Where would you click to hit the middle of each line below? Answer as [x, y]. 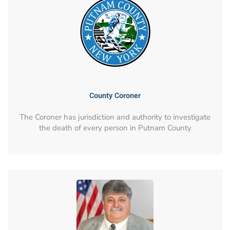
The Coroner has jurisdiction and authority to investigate [115, 117]
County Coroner [115, 95]
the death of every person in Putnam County [115, 128]
